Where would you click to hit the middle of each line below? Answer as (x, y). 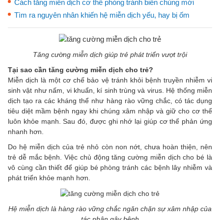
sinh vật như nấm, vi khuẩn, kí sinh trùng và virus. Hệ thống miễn (110, 90)
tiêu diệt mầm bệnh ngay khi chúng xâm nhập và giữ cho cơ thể (110, 111)
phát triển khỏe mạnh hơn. (49, 178)
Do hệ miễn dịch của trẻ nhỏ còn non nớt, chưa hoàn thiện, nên (110, 147)
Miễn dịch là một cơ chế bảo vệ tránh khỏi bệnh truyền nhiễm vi (110, 80)
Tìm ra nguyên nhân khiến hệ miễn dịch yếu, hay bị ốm (102, 15)
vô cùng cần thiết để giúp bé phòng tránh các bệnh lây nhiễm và (110, 167)
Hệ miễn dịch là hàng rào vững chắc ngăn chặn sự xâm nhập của (110, 208)
